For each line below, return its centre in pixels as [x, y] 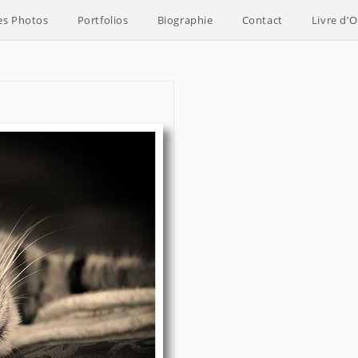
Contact [262, 20]
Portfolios [103, 20]
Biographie [185, 20]
